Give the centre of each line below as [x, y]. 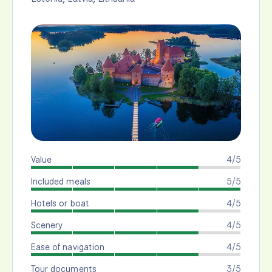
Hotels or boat [60, 203]
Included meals [61, 182]
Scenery [47, 225]
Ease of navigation [68, 247]
